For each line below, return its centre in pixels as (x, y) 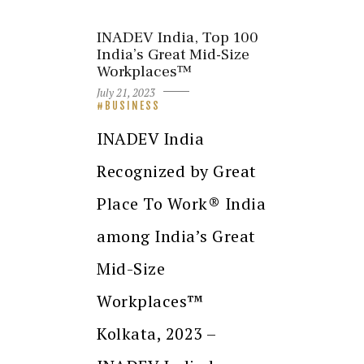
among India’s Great (176, 236)
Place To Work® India (181, 203)
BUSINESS (132, 105)
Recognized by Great (177, 171)
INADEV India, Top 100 (178, 38)
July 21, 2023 (126, 92)
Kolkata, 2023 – (156, 333)
